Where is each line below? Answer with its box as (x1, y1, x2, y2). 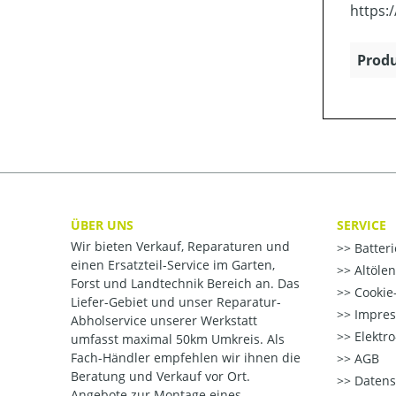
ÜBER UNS (71, 216, 133, 233)
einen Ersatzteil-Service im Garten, (71, 256, 275, 273)
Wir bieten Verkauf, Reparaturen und (71, 238, 290, 255)
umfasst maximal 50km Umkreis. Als (71, 331, 285, 347)
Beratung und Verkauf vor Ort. (71, 368, 250, 385)
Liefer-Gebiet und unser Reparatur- (71, 293, 281, 310)
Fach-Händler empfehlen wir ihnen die (71, 349, 301, 366)
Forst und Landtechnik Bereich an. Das (71, 275, 300, 292)
